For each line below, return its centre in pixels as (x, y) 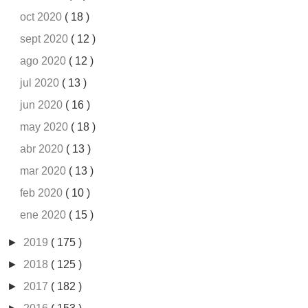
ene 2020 (45, 215)
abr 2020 (43, 149)
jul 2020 (41, 83)
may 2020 (46, 127)
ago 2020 (45, 61)
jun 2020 (43, 105)
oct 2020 (43, 17)
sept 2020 (46, 39)
